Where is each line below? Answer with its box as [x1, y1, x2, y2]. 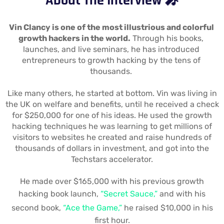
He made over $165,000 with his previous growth [20, 176, 204, 186]
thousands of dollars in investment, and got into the [15, 143, 209, 153]
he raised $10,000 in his [121, 203, 213, 213]
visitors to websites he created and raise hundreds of [12, 132, 211, 142]
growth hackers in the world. [18, 33, 130, 43]
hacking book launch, [18, 189, 100, 199]
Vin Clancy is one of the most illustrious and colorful [8, 22, 214, 32]
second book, [11, 203, 63, 213]
